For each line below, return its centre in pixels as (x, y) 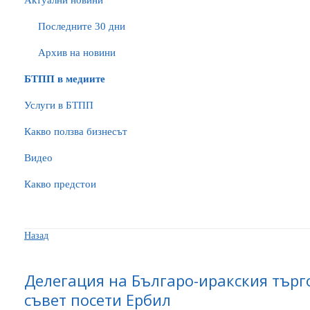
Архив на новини (77, 53)
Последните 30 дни (82, 26)
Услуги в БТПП (59, 105)
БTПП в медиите (65, 79)
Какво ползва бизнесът (76, 131)
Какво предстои (60, 184)
